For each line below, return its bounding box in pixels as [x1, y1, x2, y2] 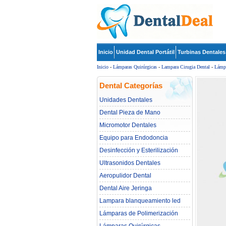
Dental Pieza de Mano [99, 109, 160, 116]
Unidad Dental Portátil [116, 49, 175, 55]
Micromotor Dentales [99, 122, 156, 129]
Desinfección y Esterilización [99, 147, 178, 154]
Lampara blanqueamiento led [99, 197, 181, 204]
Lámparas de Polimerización [99, 210, 178, 217]
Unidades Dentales [99, 96, 152, 103]
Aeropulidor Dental [99, 172, 151, 179]
